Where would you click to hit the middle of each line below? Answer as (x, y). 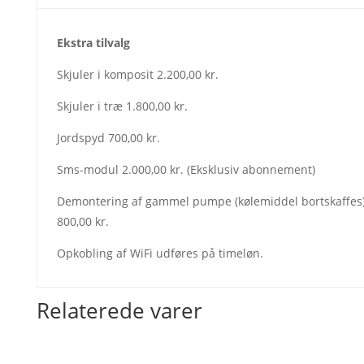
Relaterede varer (119, 310)
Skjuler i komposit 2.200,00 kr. (137, 74)
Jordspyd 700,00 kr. (108, 138)
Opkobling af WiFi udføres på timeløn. (160, 253)
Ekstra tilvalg (93, 43)
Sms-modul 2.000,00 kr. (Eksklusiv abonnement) (186, 169)
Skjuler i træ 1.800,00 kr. (122, 106)
